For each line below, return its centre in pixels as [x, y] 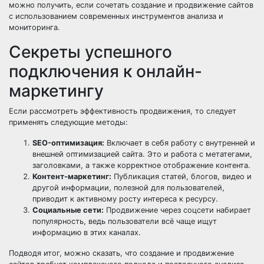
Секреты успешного [90, 52]
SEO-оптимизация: [68, 143]
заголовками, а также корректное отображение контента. [141, 165]
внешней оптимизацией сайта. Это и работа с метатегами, [142, 154]
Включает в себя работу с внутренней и [180, 143]
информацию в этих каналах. [87, 232]
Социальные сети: [68, 210]
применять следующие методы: [68, 122]
